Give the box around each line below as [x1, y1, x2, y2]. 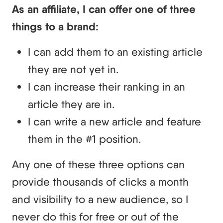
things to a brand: [12, 19, 102, 33]
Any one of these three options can [12, 157, 185, 171]
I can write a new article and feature [28, 114, 201, 128]
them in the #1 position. [28, 132, 144, 145]
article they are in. [28, 97, 114, 111]
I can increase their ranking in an [28, 80, 185, 93]
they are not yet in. [28, 62, 118, 76]
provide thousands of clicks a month [12, 175, 189, 188]
